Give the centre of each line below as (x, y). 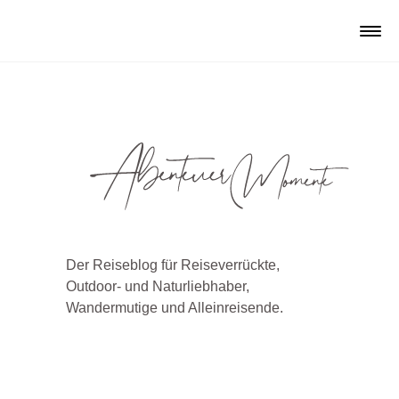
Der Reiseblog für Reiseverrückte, (173, 265)
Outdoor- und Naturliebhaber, (158, 287)
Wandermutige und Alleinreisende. (175, 308)
